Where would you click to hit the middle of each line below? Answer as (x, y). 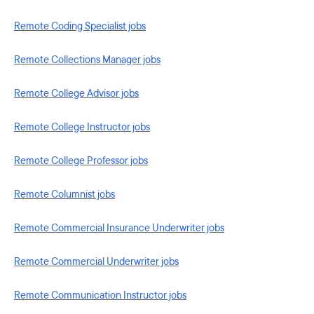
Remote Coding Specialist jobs (80, 26)
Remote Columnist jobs (64, 194)
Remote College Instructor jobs (82, 127)
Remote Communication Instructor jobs (100, 295)
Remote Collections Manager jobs (87, 60)
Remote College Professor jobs (81, 161)
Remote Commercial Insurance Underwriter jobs (119, 228)
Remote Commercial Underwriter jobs (96, 262)
